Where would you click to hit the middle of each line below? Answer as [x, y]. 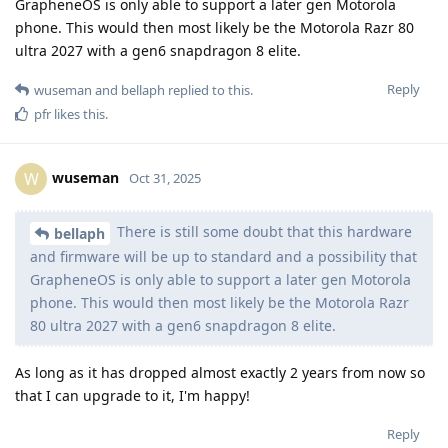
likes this [78, 113]
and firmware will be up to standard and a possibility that [223, 256]
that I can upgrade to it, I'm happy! [132, 395]
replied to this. [209, 89]
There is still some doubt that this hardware [262, 231]
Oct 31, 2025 [165, 177]
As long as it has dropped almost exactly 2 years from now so [220, 372]
